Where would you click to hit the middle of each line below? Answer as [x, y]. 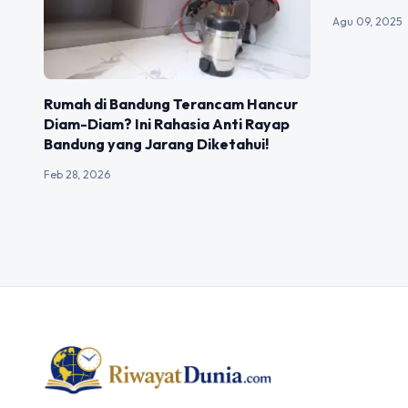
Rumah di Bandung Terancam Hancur [171, 103]
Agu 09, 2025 [367, 22]
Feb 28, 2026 [77, 174]
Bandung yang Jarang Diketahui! [156, 143]
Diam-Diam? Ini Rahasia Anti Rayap [167, 123]
